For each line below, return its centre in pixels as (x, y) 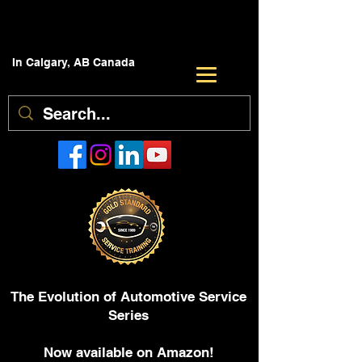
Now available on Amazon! (128, 352)
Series (128, 315)
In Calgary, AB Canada (74, 62)
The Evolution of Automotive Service (128, 297)
